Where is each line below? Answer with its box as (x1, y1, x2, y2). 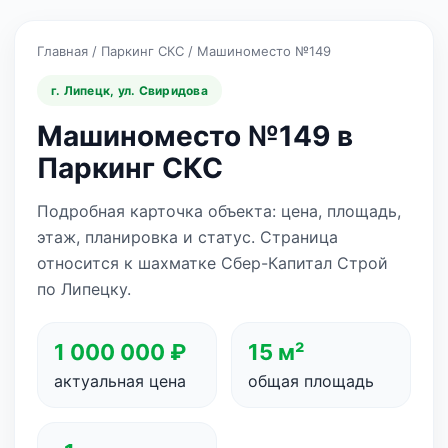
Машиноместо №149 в (37, 119, 353, 153)
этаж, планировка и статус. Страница (37, 227, 338, 247)
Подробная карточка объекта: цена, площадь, (37, 201, 401, 221)
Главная (37, 43, 88, 59)
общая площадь (248, 371, 374, 391)
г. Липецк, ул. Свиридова (51, 83, 208, 98)
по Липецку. (37, 279, 131, 299)
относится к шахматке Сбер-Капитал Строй (37, 253, 388, 273)
